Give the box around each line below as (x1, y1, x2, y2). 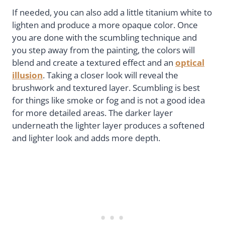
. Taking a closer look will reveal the (43, 69, 178, 81)
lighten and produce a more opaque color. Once (12, 19, 198, 31)
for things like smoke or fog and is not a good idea (12, 94, 205, 106)
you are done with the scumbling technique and (12, 32, 197, 44)
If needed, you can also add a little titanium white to (12, 7, 212, 19)
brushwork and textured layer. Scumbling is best (12, 82, 200, 94)
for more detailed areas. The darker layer (12, 107, 173, 119)
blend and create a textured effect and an (12, 57, 175, 69)
